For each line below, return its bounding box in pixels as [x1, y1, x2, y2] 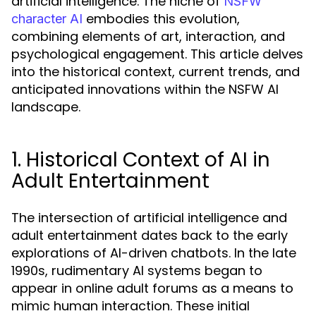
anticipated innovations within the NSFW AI [11, 80, 279, 98]
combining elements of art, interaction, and [11, 28, 285, 45]
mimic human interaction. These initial [11, 297, 250, 315]
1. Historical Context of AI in [11, 146, 270, 174]
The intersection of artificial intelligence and [11, 209, 287, 226]
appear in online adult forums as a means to [11, 279, 293, 297]
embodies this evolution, [83, 10, 240, 28]
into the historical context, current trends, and [11, 63, 300, 80]
